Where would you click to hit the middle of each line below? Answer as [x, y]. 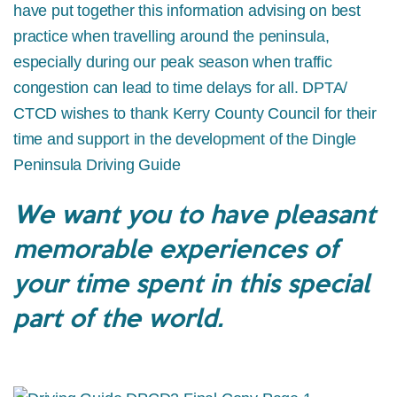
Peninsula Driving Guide [97, 164]
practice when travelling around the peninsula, [171, 36]
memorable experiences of [176, 247]
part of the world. [118, 316]
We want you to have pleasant [195, 212]
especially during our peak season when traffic [173, 62]
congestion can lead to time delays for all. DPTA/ [181, 87]
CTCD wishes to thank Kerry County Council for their [195, 113]
